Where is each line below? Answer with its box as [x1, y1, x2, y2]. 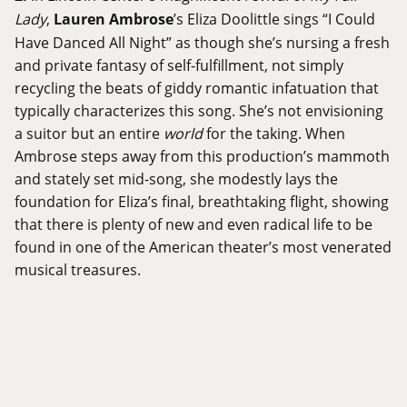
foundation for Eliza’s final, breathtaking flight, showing [15, 192, 389, 212]
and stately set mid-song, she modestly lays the [15, 169, 338, 189]
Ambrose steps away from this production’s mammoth [15, 146, 390, 166]
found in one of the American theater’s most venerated [15, 237, 392, 257]
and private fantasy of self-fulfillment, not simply [15, 55, 343, 75]
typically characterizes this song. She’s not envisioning [15, 101, 383, 121]
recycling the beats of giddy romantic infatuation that [15, 78, 379, 98]
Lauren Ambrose [54, 9, 174, 30]
